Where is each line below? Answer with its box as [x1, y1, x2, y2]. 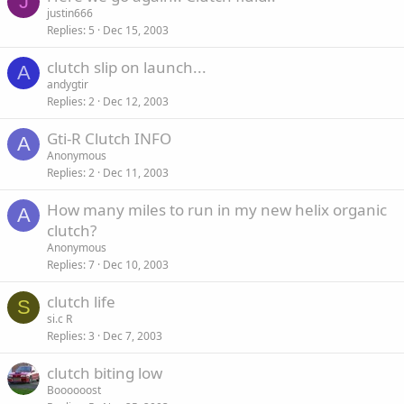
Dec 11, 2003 [103, 165, 169, 180]
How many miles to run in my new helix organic [47, 199, 387, 220]
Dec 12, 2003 [103, 94, 169, 109]
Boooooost [47, 382, 101, 398]
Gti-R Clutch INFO [47, 128, 171, 149]
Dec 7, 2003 [103, 328, 162, 344]
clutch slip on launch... [47, 57, 207, 78]
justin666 [47, 5, 93, 21]
